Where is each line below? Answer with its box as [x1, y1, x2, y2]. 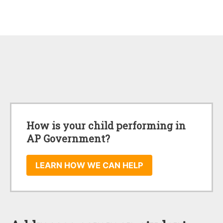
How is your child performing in [26, 119, 186, 132]
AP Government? [26, 132, 110, 145]
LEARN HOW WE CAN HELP [35, 160, 143, 171]
